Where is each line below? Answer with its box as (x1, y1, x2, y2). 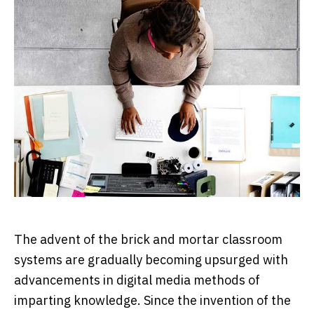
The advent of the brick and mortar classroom (14, 231, 282, 248)
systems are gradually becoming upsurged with (14, 252, 288, 268)
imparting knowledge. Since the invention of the (14, 292, 291, 309)
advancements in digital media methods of (14, 272, 260, 289)
